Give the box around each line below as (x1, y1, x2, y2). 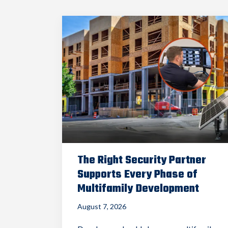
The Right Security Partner (77, 151, 206, 169)
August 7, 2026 (77, 202, 126, 211)
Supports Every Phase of (77, 165, 197, 183)
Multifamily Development (77, 180, 199, 197)
